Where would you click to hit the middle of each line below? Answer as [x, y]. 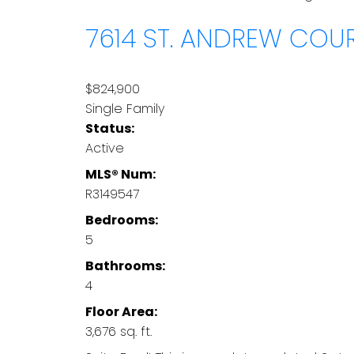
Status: [109, 129]
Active [104, 149]
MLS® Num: [120, 175]
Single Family [124, 109]
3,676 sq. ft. [118, 332]
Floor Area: [121, 312]
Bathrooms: [125, 266]
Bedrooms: [121, 220]
